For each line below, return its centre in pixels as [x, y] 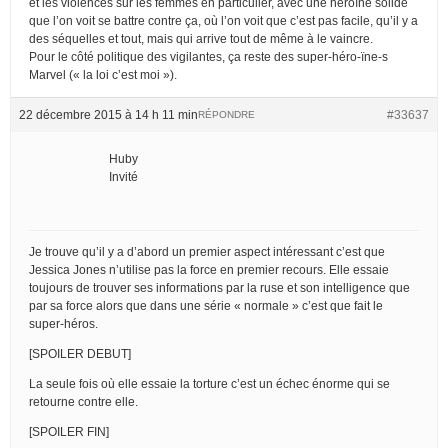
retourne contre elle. [83, 401]
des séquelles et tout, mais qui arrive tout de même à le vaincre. [201, 38]
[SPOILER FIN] [69, 431]
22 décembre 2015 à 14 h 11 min [108, 114]
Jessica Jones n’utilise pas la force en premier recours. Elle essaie [209, 269]
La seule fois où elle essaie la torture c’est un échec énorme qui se [209, 383]
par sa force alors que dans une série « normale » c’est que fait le [206, 305]
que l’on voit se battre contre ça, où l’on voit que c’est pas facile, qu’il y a [223, 20]
